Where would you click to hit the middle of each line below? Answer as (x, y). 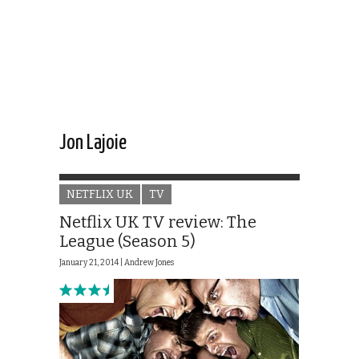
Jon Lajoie (93, 143)
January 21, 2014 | (92, 263)
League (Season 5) (127, 242)
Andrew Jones (149, 263)
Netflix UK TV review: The (158, 222)
